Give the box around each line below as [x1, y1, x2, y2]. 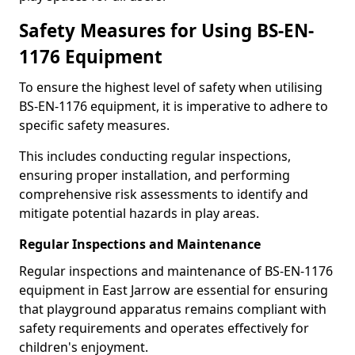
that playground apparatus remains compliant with [19, 300, 326, 318]
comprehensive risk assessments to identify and [19, 185, 308, 203]
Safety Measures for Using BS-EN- [19, 18, 314, 43]
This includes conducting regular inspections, [19, 147, 291, 165]
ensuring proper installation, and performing [19, 166, 290, 184]
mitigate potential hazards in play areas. [19, 204, 259, 222]
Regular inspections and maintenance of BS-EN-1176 [19, 262, 333, 280]
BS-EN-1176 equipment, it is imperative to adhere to [19, 97, 328, 115]
